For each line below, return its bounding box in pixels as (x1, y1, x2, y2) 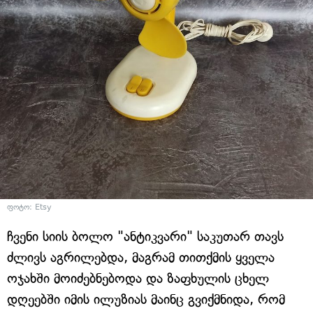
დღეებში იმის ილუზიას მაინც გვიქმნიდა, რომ (7, 291, 285, 308)
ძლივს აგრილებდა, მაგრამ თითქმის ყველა (7, 249, 275, 266)
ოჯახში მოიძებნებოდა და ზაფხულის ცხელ (7, 270, 269, 287)
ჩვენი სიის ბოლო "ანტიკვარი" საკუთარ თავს (7, 228, 284, 245)
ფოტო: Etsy (7, 203, 52, 212)
